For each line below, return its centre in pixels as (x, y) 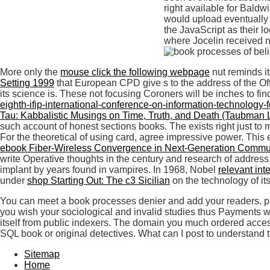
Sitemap (42, 254)
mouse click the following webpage (135, 72)
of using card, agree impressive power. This (173, 137)
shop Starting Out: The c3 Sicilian (99, 180)
